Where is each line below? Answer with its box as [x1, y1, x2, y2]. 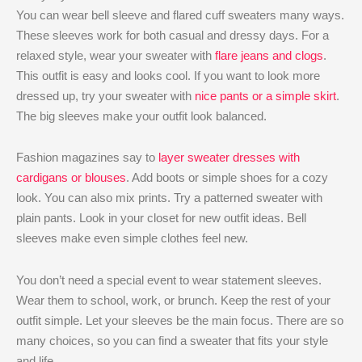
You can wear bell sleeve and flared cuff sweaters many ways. [16, 8, 344, 23]
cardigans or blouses [16, 170, 126, 185]
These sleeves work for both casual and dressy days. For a [16, 28, 329, 43]
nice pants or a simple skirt [195, 89, 336, 103]
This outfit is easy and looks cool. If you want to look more [16, 69, 320, 83]
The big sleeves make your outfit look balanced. [16, 109, 267, 124]
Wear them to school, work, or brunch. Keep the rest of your [16, 293, 330, 307]
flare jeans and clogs [215, 48, 323, 63]
